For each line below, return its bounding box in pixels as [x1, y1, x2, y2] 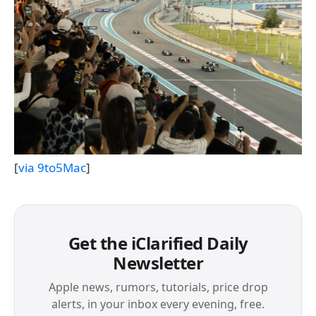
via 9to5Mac [18, 159, 86, 176]
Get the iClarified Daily [68, 231, 248, 255]
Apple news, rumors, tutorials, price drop [48, 279, 268, 295]
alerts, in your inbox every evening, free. [51, 296, 265, 312]
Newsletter [113, 251, 203, 274]
